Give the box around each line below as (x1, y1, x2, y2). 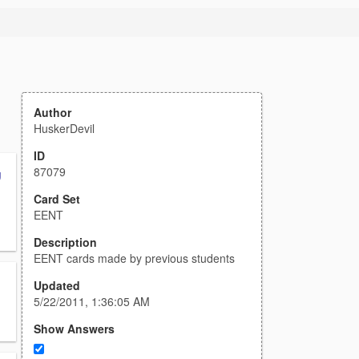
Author (34, 104, 71, 120)
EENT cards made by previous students (34, 250, 235, 266)
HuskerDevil (34, 120, 95, 136)
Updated (34, 277, 80, 293)
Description (34, 234, 97, 250)
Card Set (34, 191, 80, 207)
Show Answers (34, 321, 115, 337)
